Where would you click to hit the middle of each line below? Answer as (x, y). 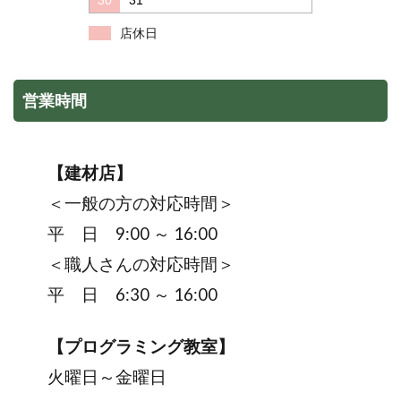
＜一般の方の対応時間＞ (124, 203)
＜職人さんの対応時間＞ (124, 264)
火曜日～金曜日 (90, 376)
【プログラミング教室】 (124, 346)
